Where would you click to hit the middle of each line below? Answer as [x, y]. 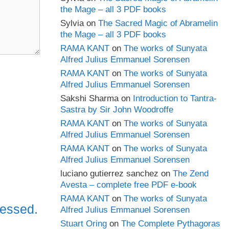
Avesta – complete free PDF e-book [129, 185]
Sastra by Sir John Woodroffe [117, 110]
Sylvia [72, 23]
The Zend [191, 174]
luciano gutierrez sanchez [109, 174]
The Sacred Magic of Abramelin [158, 23]
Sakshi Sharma [89, 98]
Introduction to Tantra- [175, 98]
